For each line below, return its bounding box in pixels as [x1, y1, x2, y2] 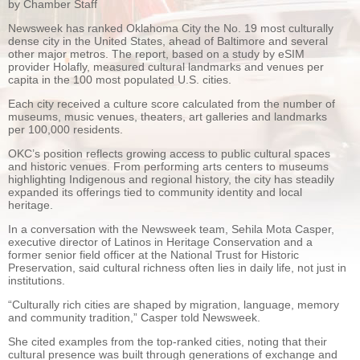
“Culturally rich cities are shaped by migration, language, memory [8, 298, 339, 312]
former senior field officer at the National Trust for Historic [8, 248, 299, 262]
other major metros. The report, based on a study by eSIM [8, 47, 305, 61]
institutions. [8, 274, 65, 288]
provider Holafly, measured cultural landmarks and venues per [8, 60, 324, 74]
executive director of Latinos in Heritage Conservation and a [8, 235, 313, 249]
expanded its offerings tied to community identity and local [8, 186, 302, 199]
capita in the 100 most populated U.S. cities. [8, 73, 231, 87]
